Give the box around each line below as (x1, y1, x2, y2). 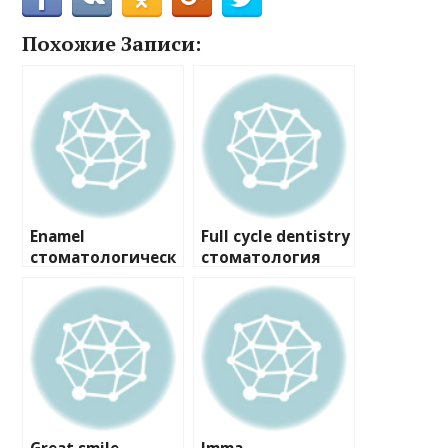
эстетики (30, 289, 107, 310)
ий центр (30, 268, 107, 289)
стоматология (201, 247, 322, 268)
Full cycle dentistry (201, 226, 351, 247)
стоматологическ (30, 247, 177, 268)
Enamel (30, 226, 86, 247)
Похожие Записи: (22, 30, 202, 57)
